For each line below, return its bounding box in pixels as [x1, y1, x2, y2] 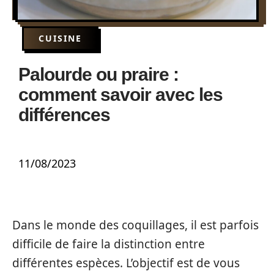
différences [18, 105, 110, 125]
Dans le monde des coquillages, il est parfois [12, 217, 259, 233]
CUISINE [39, 32, 82, 44]
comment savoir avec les [18, 84, 223, 105]
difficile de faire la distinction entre [12, 236, 205, 252]
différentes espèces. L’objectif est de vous [12, 255, 240, 271]
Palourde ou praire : [18, 64, 179, 84]
